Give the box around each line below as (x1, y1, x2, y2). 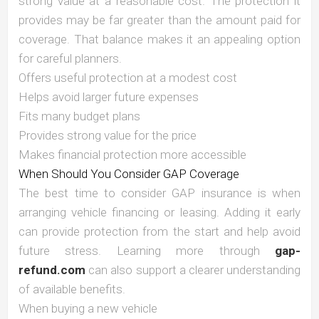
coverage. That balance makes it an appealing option (19, 32, 300, 47)
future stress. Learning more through (19, 244, 275, 258)
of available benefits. (19, 282, 125, 297)
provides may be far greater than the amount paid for (19, 13, 300, 28)
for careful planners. (19, 51, 122, 66)
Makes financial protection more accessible (19, 147, 246, 162)
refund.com (19, 263, 85, 278)
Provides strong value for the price (19, 128, 197, 143)
